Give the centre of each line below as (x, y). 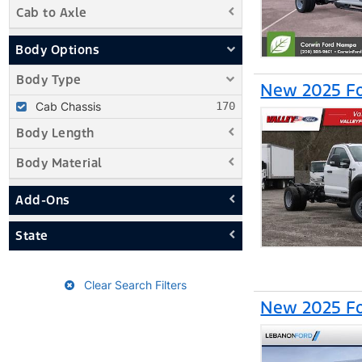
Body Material (59, 162)
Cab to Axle (52, 12)
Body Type (49, 79)
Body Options (57, 49)
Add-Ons (43, 200)
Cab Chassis (68, 106)
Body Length (55, 133)
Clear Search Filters (133, 284)
